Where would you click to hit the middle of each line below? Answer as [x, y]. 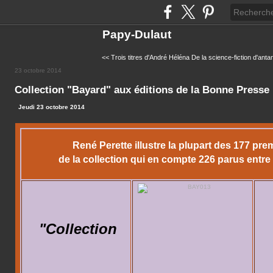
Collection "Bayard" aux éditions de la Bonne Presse [142, 90]
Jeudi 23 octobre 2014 [51, 107]
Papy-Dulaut [136, 34]
